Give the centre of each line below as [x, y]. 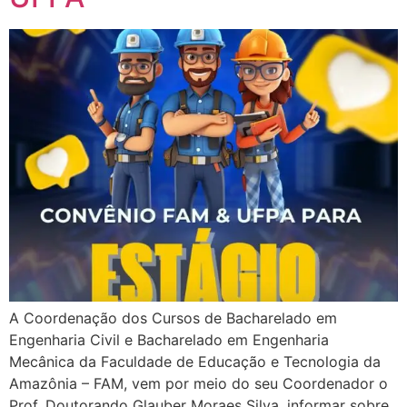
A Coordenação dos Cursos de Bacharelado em [173, 318]
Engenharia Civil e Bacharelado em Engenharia [169, 339]
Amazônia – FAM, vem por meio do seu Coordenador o [199, 383]
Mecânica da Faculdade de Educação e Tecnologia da [195, 361]
